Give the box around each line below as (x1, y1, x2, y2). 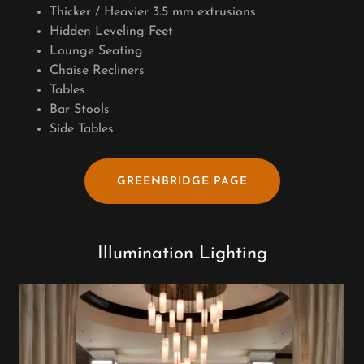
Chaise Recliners (49, 64, 145, 78)
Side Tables (49, 123, 114, 136)
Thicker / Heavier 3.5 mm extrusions (49, 6, 256, 19)
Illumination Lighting (97, 245, 267, 264)
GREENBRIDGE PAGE (116, 175, 248, 188)
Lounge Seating (49, 45, 143, 58)
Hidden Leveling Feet (49, 25, 173, 39)
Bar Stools (49, 103, 110, 117)
